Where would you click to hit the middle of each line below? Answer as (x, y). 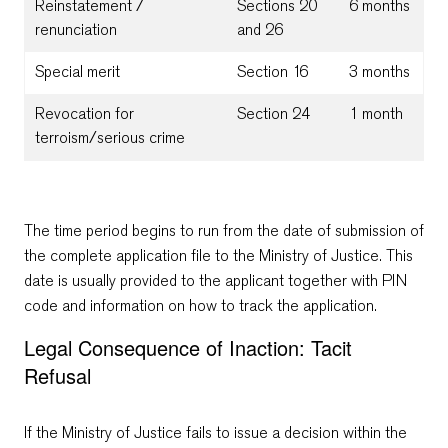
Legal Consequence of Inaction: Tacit (188, 347)
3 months (379, 71)
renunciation (76, 29)
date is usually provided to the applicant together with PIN (215, 280)
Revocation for (84, 113)
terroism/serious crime (110, 137)
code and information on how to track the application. (200, 305)
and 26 (260, 29)
